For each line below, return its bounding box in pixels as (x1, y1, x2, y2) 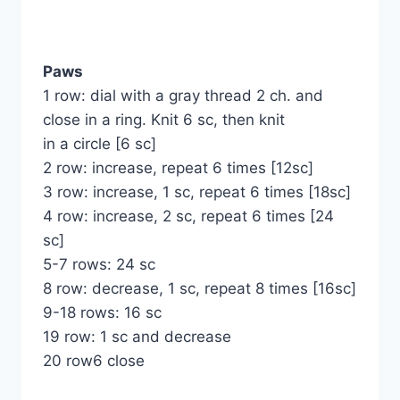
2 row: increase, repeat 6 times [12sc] (43, 159, 313, 178)
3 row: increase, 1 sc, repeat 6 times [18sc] (43, 183, 351, 202)
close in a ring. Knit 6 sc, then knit (43, 111, 285, 129)
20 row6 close (43, 352, 145, 371)
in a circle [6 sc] (43, 135, 156, 154)
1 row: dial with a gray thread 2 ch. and (43, 87, 323, 105)
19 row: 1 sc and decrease (43, 328, 231, 346)
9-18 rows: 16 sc (43, 304, 162, 322)
